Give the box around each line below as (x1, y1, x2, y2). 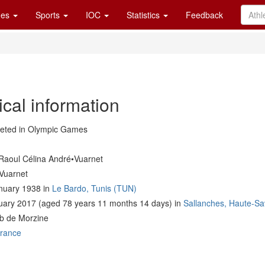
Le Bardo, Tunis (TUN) (52, 182, 137, 194)
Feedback (186, 9, 223, 21)
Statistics (127, 9, 162, 21)
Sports (35, 9, 62, 21)
